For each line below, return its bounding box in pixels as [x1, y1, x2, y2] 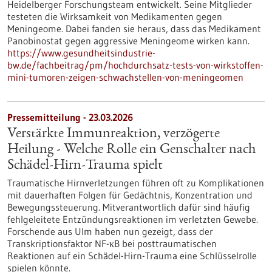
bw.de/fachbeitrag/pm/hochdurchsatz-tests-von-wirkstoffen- [7, 59, 263, 71]
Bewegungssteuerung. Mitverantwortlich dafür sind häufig [7, 201, 250, 213]
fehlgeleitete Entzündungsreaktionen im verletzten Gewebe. [7, 213, 258, 225]
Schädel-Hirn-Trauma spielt [7, 158, 163, 173]
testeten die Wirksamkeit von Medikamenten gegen [7, 10, 222, 22]
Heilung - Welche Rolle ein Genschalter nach [7, 143, 256, 157]
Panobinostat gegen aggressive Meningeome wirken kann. [7, 35, 250, 47]
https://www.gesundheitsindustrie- [7, 47, 155, 59]
